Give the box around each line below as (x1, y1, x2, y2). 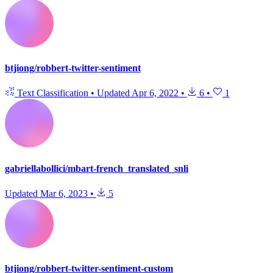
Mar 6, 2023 (40, 188, 88, 199)
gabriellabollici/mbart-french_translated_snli (5, 163, 188, 174)
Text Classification (15, 88, 91, 99)
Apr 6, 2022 (132, 88, 179, 99)
